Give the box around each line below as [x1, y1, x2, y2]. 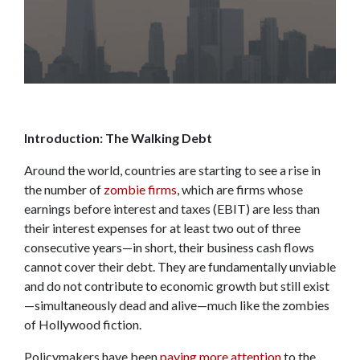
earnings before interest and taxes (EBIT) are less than [24, 200, 320, 216]
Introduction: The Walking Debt [24, 129, 212, 145]
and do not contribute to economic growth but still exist [24, 277, 329, 293]
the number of [24, 181, 104, 197]
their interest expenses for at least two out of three [24, 219, 301, 235]
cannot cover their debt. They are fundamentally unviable [24, 258, 336, 274]
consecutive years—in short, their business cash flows [24, 239, 314, 255]
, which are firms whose [177, 181, 303, 197]
